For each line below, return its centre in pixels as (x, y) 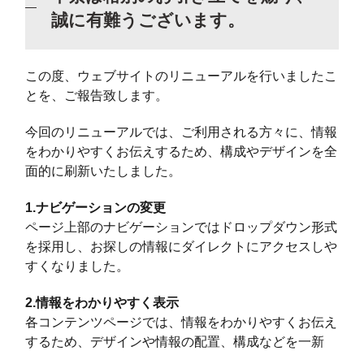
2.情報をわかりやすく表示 (102, 302)
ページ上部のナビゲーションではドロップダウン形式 (182, 227)
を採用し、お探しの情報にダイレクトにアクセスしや (182, 246)
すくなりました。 (78, 266)
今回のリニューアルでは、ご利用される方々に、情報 (182, 132)
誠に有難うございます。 (147, 19)
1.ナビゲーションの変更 (96, 207)
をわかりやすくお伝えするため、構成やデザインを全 (182, 151)
